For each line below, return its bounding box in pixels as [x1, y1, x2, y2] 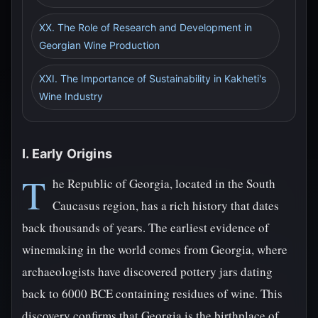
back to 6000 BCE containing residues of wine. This [22, 285, 283, 302]
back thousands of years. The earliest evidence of [22, 219, 269, 236]
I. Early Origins [22, 146, 112, 161]
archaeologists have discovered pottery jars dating [22, 263, 273, 280]
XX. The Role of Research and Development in [39, 21, 252, 33]
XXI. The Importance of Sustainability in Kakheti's [39, 72, 266, 84]
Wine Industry [39, 90, 103, 102]
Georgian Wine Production [39, 39, 160, 51]
